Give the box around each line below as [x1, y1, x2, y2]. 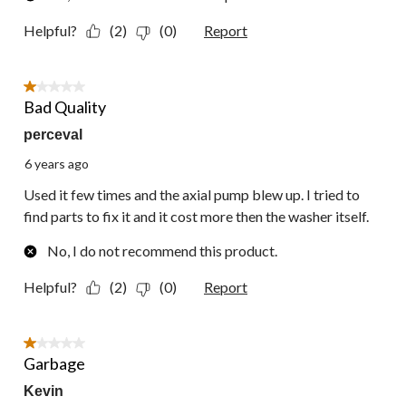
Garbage [24, 353, 85, 374]
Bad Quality [24, 97, 106, 118]
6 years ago [24, 156, 89, 172]
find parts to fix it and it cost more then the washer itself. [24, 208, 369, 226]
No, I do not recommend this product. [47, 242, 277, 260]
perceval [24, 127, 82, 143]
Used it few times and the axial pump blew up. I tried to [24, 186, 360, 204]
